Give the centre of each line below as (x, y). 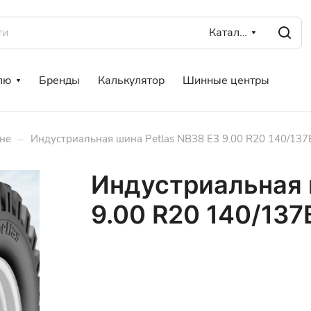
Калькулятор (131, 81)
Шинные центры (226, 81)
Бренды (59, 81)
